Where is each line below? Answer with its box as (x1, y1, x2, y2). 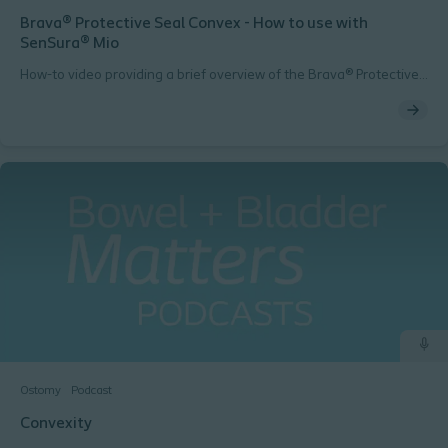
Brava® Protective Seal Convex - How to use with (20, 16, 368, 32)
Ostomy (20, 385, 61, 397)
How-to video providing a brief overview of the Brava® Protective (20, 68, 419, 83)
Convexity (20, 416, 92, 432)
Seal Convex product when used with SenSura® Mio (20, 88, 337, 103)
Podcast (71, 385, 112, 397)
